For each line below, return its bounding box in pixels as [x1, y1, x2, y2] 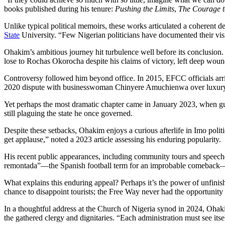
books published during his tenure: [4, 4, 115, 13]
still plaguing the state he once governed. [4, 108, 133, 118]
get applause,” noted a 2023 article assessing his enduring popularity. [4, 135, 221, 144]
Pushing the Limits [115, 4, 174, 13]
